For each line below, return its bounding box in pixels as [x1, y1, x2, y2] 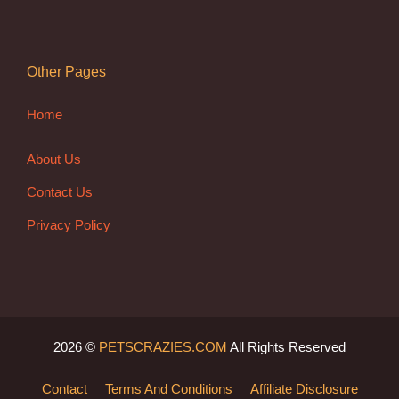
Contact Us [27, 183, 93, 199]
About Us [27, 151, 81, 167]
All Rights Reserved [227, 338, 346, 354]
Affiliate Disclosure [249, 380, 358, 396]
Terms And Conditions [104, 380, 232, 396]
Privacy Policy [27, 216, 110, 232]
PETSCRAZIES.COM [99, 338, 227, 354]
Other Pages [27, 64, 106, 80]
